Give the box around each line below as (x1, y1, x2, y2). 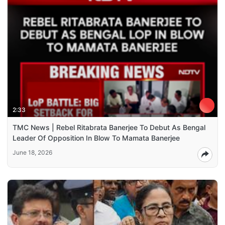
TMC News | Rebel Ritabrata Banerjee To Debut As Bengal (13, 123, 205, 132)
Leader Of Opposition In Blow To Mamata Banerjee (13, 133, 180, 142)
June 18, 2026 (13, 148, 52, 156)
